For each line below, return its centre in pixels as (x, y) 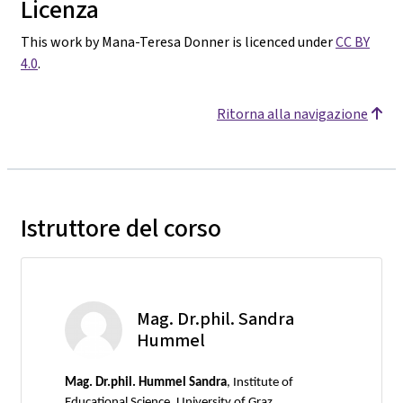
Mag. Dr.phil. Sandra (215, 318)
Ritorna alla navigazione (292, 113)
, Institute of (260, 382)
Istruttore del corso (121, 228)
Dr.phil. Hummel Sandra (161, 382)
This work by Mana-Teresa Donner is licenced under (178, 41)
